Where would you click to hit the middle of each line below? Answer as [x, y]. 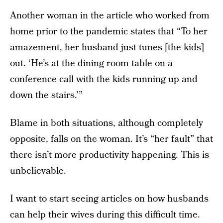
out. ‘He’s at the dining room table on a [91, 63]
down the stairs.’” [46, 95]
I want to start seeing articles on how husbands [109, 199]
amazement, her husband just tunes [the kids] [107, 47]
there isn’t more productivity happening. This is [110, 155]
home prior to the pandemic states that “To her [109, 31]
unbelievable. [38, 171]
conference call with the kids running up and [104, 79]
